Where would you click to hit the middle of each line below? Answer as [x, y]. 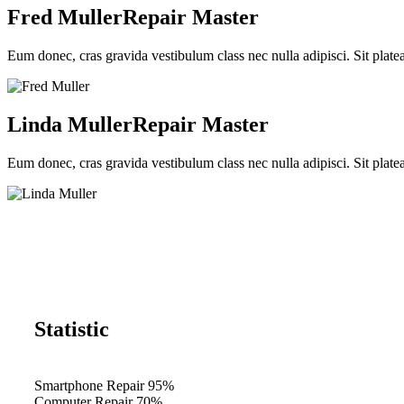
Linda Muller [70, 125]
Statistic [72, 329]
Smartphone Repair [89, 385]
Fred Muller [65, 18]
